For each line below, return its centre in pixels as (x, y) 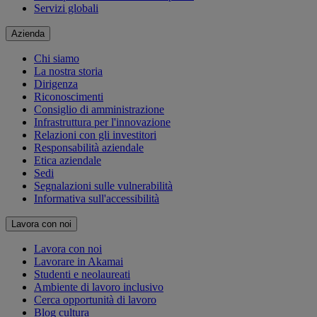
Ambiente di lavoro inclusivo (99, 287)
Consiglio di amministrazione (99, 110)
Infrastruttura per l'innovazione (102, 122)
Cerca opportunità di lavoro (95, 300)
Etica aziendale (68, 161)
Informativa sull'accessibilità (97, 199)
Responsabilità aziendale (89, 148)
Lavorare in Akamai (79, 262)
